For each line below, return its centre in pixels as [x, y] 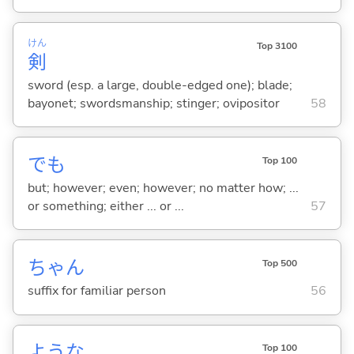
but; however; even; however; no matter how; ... [163, 188]
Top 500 [279, 264]
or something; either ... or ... [105, 206]
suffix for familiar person [96, 291]
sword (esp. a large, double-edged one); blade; [160, 85]
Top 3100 [277, 45]
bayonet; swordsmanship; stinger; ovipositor [153, 103]
